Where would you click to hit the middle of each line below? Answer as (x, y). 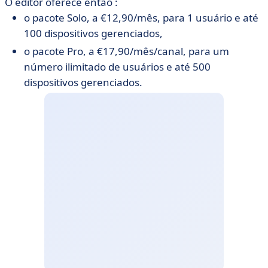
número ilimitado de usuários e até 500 (117, 67)
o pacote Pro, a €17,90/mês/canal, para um (127, 51)
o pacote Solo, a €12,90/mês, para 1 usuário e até (141, 18)
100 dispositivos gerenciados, (93, 33)
